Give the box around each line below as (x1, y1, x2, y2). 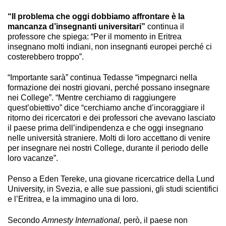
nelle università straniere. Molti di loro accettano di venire (8, 133, 210, 142)
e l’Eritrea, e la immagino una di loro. (8, 195, 138, 204)
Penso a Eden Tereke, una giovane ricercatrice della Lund (8, 175, 214, 184)
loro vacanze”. (8, 153, 58, 162)
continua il (145, 22, 184, 31)
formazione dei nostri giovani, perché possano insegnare (8, 83, 210, 92)
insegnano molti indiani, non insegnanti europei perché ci (8, 42, 212, 51)
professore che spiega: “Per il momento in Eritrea (8, 32, 182, 41)
